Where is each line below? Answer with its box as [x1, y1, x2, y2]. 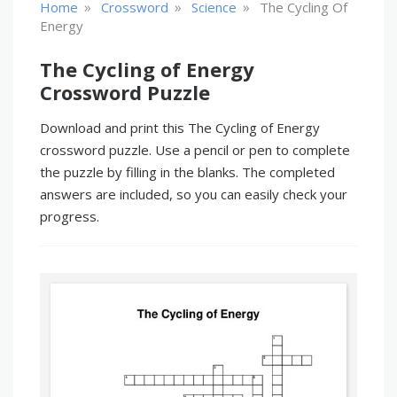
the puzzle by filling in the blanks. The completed [40, 163, 335, 181]
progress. [40, 207, 99, 225]
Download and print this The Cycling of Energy [40, 119, 320, 136]
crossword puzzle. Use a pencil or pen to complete [40, 141, 350, 159]
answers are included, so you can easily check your [40, 185, 347, 203]
